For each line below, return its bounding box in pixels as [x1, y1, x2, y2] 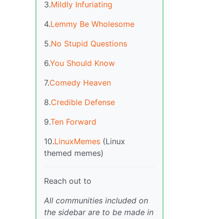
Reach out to [44, 175, 91, 186]
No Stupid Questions [51, 38, 127, 48]
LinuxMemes [54, 136, 100, 146]
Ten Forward [50, 116, 96, 127]
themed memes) [44, 148, 104, 158]
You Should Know [50, 58, 115, 68]
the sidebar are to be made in [44, 207, 153, 217]
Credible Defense [51, 97, 115, 107]
